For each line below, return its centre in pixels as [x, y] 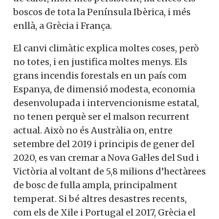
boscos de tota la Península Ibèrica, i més [102, 12]
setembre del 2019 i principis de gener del [104, 144]
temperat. [36, 199]
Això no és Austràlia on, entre [108, 131]
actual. [29, 131]
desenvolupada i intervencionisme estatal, [106, 103]
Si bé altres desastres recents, [123, 199]
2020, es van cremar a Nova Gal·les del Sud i [106, 158]
